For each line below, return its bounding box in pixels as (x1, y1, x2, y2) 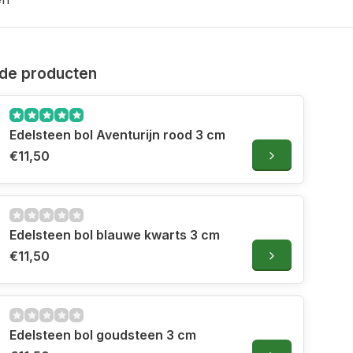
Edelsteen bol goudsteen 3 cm (9, 327, 196, 344)
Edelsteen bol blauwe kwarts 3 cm (9, 227, 220, 243)
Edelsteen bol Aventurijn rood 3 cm (9, 127, 225, 143)
